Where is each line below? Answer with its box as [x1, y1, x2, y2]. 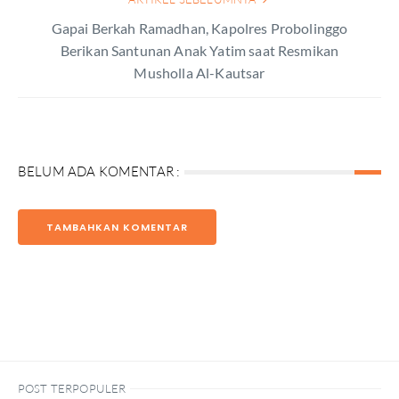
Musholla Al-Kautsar [134, 64, 265, 81]
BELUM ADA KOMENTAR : [18, 163, 181, 180]
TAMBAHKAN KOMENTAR [46, 220, 188, 234]
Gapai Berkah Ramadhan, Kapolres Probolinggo [51, 20, 348, 37]
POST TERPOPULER [18, 381, 126, 395]
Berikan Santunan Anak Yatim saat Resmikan [60, 42, 339, 59]
